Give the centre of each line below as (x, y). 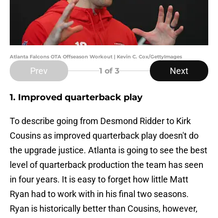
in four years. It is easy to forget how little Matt (99, 180)
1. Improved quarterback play (76, 98)
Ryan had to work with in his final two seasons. (99, 194)
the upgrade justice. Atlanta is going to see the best (109, 150)
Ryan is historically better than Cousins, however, (104, 209)
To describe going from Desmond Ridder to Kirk (100, 121)
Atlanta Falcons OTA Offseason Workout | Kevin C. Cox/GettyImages (96, 57)
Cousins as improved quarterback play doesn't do (104, 136)
